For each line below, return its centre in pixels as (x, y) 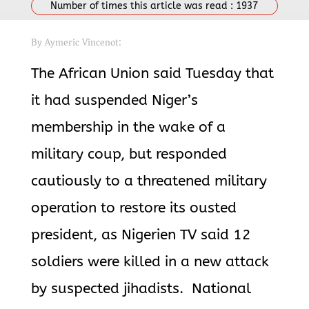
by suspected (77, 289)
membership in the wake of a (128, 127)
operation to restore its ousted (133, 208)
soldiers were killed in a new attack (150, 262)
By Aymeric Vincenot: (76, 42)
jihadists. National (187, 289)
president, (66, 235)
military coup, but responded (129, 154)
